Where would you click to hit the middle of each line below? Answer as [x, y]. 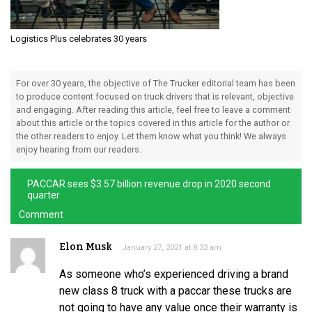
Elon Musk [86, 247]
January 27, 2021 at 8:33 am [172, 247]
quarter [44, 195]
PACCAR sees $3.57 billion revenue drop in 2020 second [149, 184]
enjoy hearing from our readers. [79, 149]
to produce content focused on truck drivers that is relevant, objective [155, 96]
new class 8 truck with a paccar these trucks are [175, 290]
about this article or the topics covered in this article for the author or [153, 123]
